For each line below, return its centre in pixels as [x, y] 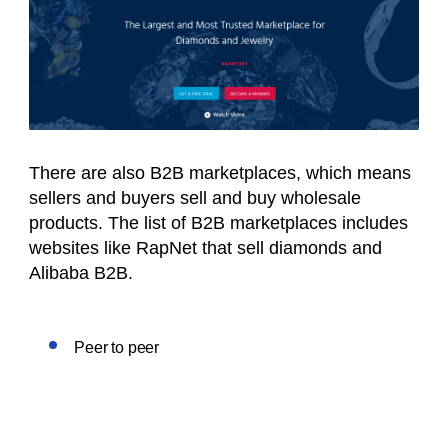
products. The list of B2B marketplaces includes [218, 222]
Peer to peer [117, 347]
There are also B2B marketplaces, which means [220, 172]
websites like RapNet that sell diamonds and [205, 247]
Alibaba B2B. [86, 272]
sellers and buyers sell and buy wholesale [195, 197]
